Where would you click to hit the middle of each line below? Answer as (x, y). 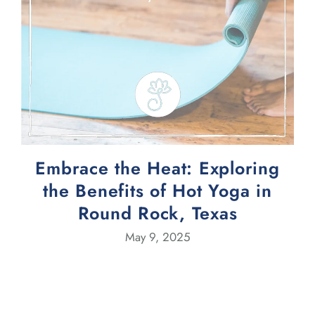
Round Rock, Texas (157, 213)
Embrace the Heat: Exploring (157, 168)
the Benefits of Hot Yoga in (157, 191)
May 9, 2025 (157, 237)
